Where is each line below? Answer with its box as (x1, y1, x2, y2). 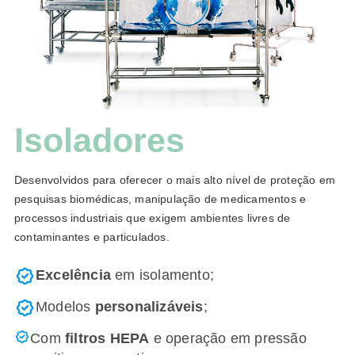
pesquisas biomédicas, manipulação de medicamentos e (14, 193, 307, 206)
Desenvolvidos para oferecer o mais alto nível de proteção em (14, 174, 336, 187)
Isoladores (14, 121, 185, 160)
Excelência (36, 267, 111, 284)
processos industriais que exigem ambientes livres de (14, 212, 291, 225)
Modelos (36, 299, 95, 315)
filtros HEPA (65, 330, 150, 347)
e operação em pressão (149, 330, 307, 347)
